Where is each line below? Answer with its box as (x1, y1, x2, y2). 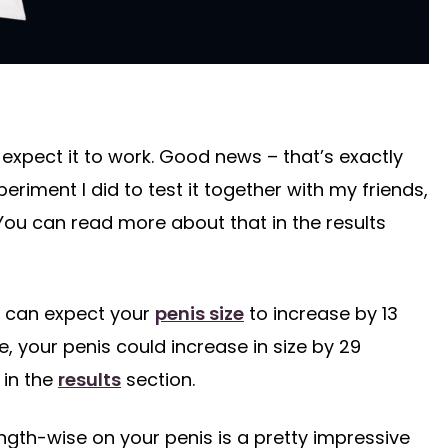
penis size (155, 300, 244, 326)
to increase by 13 (244, 300, 398, 326)
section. (121, 366, 195, 392)
